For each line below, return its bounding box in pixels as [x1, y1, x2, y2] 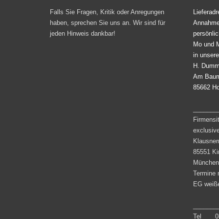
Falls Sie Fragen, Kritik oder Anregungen [50, 8, 164, 16]
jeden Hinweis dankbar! [50, 30, 115, 38]
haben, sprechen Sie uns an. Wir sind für [50, 19, 165, 27]
